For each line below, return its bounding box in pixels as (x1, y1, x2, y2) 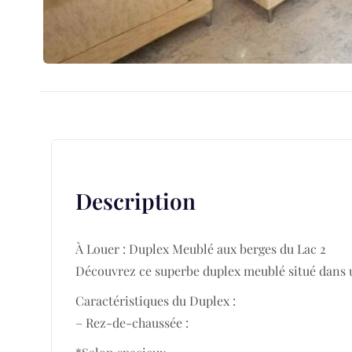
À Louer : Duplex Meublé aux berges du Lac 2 (75, 240, 326, 257)
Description (75, 185, 196, 215)
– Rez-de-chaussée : (75, 313, 189, 331)
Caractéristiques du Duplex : (75, 291, 236, 309)
